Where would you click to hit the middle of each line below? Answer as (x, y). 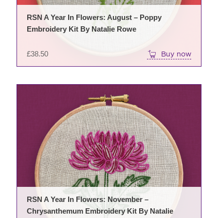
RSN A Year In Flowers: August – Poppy (94, 17)
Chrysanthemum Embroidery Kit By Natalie (100, 211)
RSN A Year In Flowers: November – (87, 200)
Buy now (176, 54)
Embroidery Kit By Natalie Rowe (81, 29)
